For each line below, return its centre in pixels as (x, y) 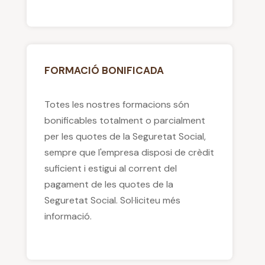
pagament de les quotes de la (109, 184)
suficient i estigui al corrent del (110, 168)
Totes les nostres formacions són (117, 104)
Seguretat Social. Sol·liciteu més (112, 200)
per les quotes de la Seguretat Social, (125, 136)
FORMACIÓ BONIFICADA (104, 70)
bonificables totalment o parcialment (125, 120)
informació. (68, 216)
